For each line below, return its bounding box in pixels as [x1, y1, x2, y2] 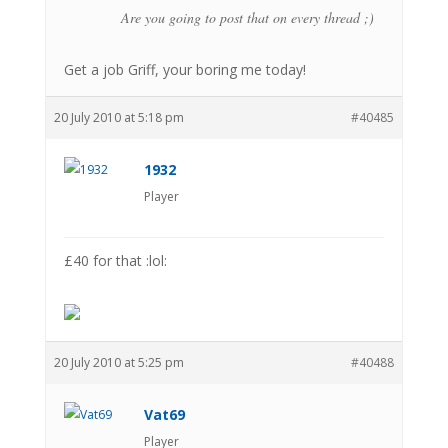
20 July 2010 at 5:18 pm [53, 108, 184, 126]
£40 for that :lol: [63, 250, 167, 270]
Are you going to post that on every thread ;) [120, 7, 374, 27]
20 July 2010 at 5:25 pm [53, 353, 184, 371]
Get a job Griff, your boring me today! [63, 59, 306, 79]
